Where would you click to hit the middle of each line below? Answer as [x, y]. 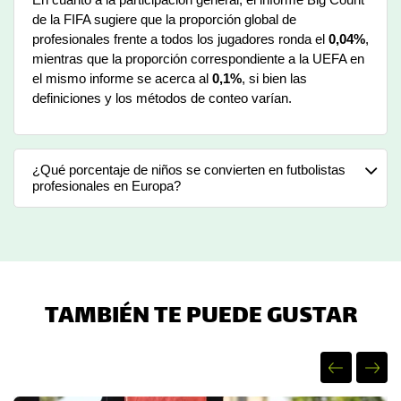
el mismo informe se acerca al [122, 78]
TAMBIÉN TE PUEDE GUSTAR [200, 317]
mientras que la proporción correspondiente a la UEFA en [198, 58]
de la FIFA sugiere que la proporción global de [164, 19]
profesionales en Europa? [107, 185]
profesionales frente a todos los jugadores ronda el [180, 38]
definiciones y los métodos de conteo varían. [162, 98]
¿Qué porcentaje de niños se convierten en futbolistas [189, 169]
